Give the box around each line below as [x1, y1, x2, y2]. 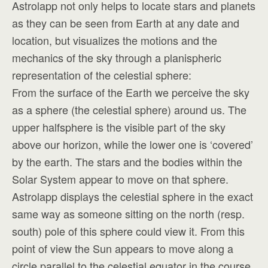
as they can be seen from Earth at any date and [12, 15, 239, 31]
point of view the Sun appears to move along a [12, 240, 233, 256]
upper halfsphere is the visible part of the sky [12, 119, 226, 135]
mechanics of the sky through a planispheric [12, 50, 221, 65]
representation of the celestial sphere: [12, 67, 191, 83]
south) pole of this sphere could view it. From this [12, 223, 245, 239]
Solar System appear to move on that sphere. [12, 171, 229, 187]
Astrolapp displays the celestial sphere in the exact [12, 188, 253, 204]
